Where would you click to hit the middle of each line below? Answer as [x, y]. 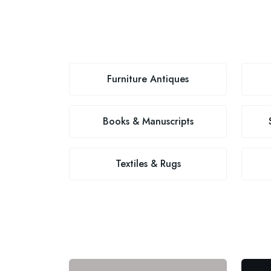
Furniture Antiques [148, 79]
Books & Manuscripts [148, 121]
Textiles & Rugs [148, 164]
